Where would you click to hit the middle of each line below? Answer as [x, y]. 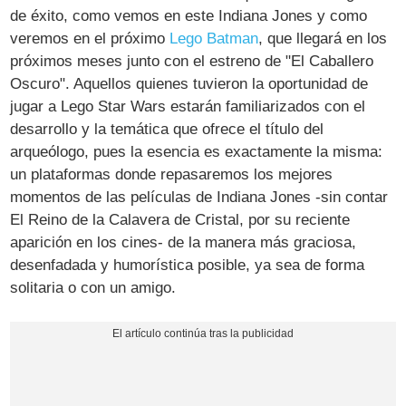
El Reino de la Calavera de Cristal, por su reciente [180, 220]
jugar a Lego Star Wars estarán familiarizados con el [188, 107]
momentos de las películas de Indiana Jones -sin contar [199, 198]
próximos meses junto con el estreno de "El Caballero [192, 62]
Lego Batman [214, 39]
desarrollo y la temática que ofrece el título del [167, 130]
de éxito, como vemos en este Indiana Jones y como [189, 16]
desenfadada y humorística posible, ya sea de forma [188, 266]
